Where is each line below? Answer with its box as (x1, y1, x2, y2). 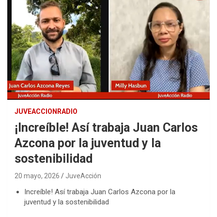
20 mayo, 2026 (15, 171, 60, 180)
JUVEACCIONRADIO (15, 107, 77, 115)
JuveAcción (65, 171, 101, 180)
